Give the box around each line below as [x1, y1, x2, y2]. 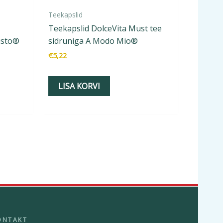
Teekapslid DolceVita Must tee [48, 22, 162, 34]
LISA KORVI [58, 80, 100, 92]
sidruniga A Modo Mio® [48, 35, 138, 46]
